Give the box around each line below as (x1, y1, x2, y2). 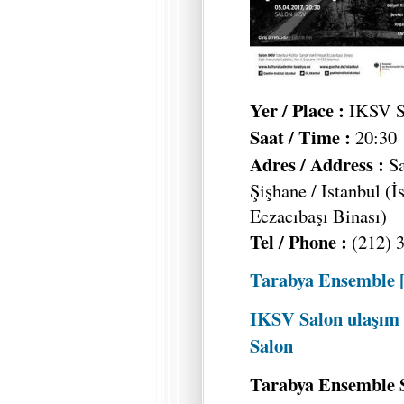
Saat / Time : (250, 123, 351, 151)
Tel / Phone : (250, 227, 347, 255)
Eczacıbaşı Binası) (250, 202, 387, 228)
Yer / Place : (250, 96, 344, 124)
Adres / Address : (250, 150, 389, 178)
